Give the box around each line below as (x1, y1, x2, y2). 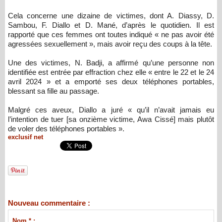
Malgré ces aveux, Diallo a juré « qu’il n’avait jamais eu (8, 105, 214, 114)
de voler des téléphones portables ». (8, 124, 124, 133)
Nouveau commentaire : (8, 198, 90, 207)
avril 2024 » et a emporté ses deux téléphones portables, (8, 77, 214, 86)
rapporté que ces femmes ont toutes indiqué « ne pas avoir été (8, 30, 214, 39)
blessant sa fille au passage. (8, 86, 99, 95)
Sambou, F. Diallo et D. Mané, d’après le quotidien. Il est (8, 20, 214, 29)
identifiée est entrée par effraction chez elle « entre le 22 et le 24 (8, 67, 214, 76)
